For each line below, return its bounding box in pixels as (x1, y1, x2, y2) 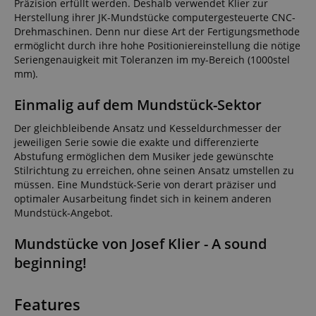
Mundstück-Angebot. (14, 206, 113, 220)
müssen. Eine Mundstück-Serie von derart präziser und (14, 178, 276, 192)
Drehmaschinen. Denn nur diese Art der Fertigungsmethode (14, 25, 300, 39)
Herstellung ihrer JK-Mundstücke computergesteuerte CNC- (14, 11, 296, 25)
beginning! (14, 253, 87, 273)
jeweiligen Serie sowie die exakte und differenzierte (14, 135, 259, 150)
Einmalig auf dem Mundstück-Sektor (14, 95, 262, 115)
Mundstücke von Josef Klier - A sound (14, 234, 267, 254)
